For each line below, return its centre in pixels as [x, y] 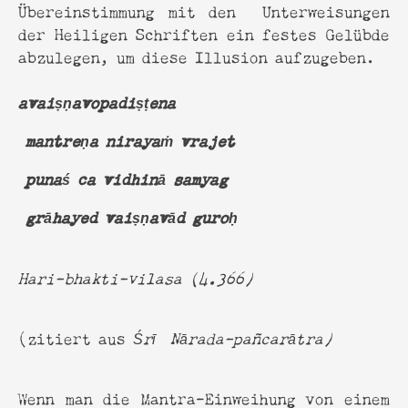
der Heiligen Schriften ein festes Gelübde [204, 33]
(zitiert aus [76, 337]
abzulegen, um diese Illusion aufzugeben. [197, 56]
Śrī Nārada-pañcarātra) [233, 337]
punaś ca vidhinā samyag [123, 178]
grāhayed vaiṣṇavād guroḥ [128, 216]
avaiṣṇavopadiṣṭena [97, 102]
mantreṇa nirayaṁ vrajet [130, 140]
